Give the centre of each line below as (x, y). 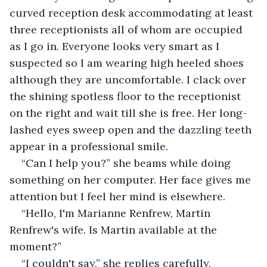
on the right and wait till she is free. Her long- (128, 113)
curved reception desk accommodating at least (133, 13)
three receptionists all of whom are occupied (128, 29)
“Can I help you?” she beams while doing (128, 163)
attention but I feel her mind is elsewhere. (117, 196)
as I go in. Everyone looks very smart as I (116, 46)
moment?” (35, 246)
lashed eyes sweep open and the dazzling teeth (132, 129)
